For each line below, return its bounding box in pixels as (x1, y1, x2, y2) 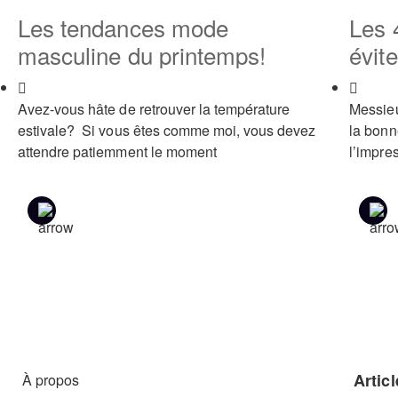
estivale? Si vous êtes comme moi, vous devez (18, 120, 316, 141)
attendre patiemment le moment (18, 141, 217, 163)
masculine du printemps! (18, 38, 267, 72)
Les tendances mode (18, 11, 228, 44)
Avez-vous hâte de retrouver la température (18, 99, 291, 120)
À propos (22, 370, 80, 391)
